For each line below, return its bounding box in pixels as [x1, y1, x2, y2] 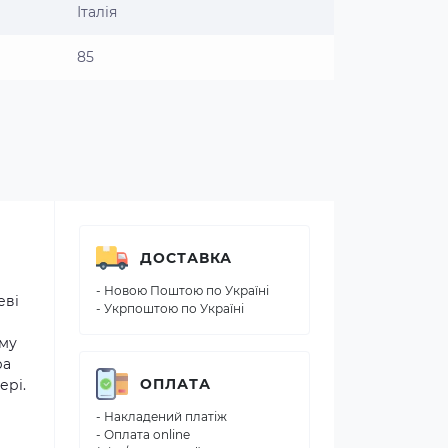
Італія [77, 3, 117, 21]
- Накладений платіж [96, 409, 227, 424]
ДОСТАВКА [140, 248, 232, 267]
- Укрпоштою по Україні [96, 301, 244, 316]
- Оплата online [96, 427, 190, 442]
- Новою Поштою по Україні [96, 283, 269, 298]
